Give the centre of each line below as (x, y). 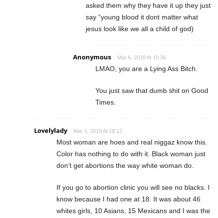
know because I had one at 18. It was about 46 (128, 199)
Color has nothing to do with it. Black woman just (131, 154)
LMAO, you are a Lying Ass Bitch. (146, 69)
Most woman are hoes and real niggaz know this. (132, 142)
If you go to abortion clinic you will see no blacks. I (133, 188)
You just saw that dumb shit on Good (152, 91)
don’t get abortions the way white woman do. (125, 166)
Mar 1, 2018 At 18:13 (98, 131)
